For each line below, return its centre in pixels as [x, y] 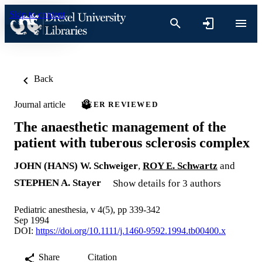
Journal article [40, 104]
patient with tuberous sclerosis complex [132, 142]
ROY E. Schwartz [180, 166]
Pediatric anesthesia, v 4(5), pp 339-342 [87, 209]
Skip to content [37, 14]
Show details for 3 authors [167, 183]
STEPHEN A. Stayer [58, 182]
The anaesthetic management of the [120, 127]
